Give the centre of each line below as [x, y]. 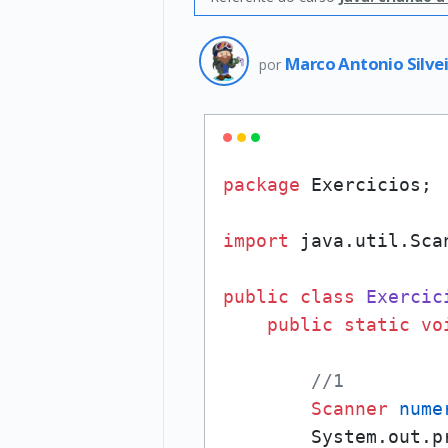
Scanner [349, 408]
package [261, 184]
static [377, 324]
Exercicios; [366, 184]
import [256, 240]
